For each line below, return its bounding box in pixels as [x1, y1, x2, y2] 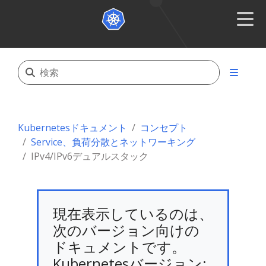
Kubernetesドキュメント [18, 121, 127, 134]
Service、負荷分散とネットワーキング [31, 135, 195, 148]
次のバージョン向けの [53, 220, 199, 240]
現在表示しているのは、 [53, 204, 213, 223]
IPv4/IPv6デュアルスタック [31, 150, 148, 163]
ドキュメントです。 [53, 237, 186, 256]
